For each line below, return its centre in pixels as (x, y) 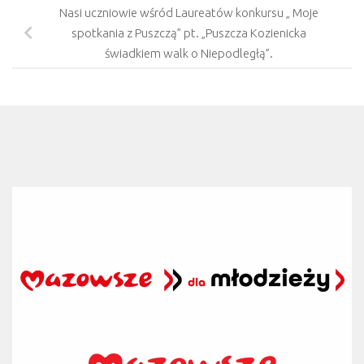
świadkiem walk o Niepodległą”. (188, 54)
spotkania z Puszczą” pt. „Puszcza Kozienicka (188, 33)
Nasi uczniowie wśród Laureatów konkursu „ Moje (188, 13)
